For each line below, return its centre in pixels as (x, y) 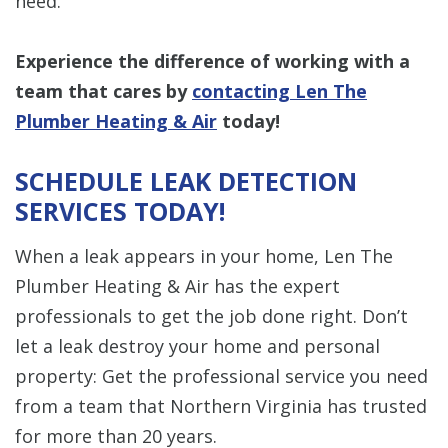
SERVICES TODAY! (120, 210)
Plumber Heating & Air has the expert (177, 285)
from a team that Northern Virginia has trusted (221, 405)
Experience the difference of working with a (212, 60)
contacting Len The (279, 90)
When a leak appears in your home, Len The (204, 255)
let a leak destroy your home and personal (197, 345)
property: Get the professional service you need (221, 375)
